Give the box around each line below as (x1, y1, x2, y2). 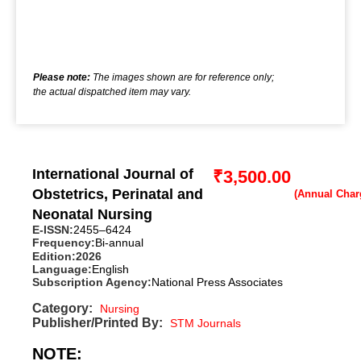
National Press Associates (151, 276, 283, 289)
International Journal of (32, 165, 193, 182)
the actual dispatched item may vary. (33, 85, 191, 98)
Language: (32, 262, 92, 276)
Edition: (32, 249, 76, 263)
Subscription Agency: (32, 276, 151, 289)
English (92, 262, 129, 276)
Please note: (33, 71, 90, 83)
